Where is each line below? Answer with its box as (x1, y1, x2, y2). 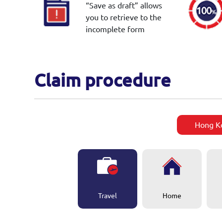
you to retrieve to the (85, 12, 162, 22)
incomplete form (85, 24, 145, 34)
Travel (98, 191, 117, 200)
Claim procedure (34, 70, 171, 91)
